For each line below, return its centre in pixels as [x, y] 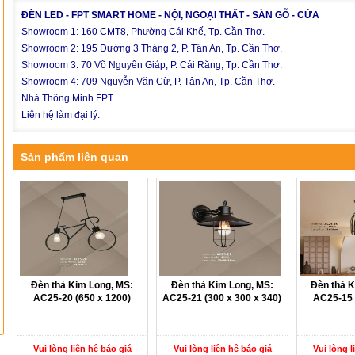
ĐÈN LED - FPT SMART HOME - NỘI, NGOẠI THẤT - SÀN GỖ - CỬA [170, 15]
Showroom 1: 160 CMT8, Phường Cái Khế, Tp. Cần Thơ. [143, 32]
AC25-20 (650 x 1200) [82, 298]
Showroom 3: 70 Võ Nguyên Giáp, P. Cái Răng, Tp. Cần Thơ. [152, 65]
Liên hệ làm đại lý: [61, 115]
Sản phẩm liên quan [74, 157]
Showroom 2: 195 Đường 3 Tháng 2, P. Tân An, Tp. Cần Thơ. [152, 48]
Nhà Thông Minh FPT [67, 98]
